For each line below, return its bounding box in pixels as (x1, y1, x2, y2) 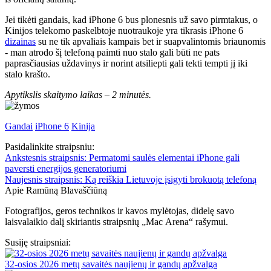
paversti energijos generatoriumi (5, 163, 126, 174)
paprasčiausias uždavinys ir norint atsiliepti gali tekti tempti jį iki (5, 58, 247, 69)
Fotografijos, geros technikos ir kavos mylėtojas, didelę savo (5, 206, 234, 217)
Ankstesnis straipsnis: (5, 152, 87, 163)
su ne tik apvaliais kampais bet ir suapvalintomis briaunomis (36, 36, 266, 47)
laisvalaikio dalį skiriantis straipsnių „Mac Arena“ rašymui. (5, 217, 228, 227)
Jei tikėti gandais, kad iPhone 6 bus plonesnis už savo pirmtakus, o (5, 15, 258, 25)
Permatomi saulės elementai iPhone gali (87, 152, 240, 163)
